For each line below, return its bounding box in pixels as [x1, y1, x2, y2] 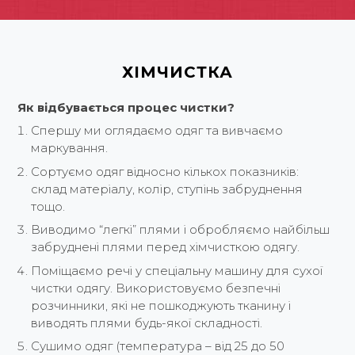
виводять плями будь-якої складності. [31, 315, 263, 330]
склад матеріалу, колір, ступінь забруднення [31, 181, 303, 197]
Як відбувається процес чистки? [17, 99, 235, 115]
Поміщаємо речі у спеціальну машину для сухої [31, 262, 323, 278]
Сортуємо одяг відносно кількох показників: [31, 163, 300, 179]
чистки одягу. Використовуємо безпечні [31, 280, 281, 296]
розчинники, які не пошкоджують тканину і [31, 297, 292, 313]
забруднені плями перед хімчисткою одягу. [31, 239, 300, 255]
